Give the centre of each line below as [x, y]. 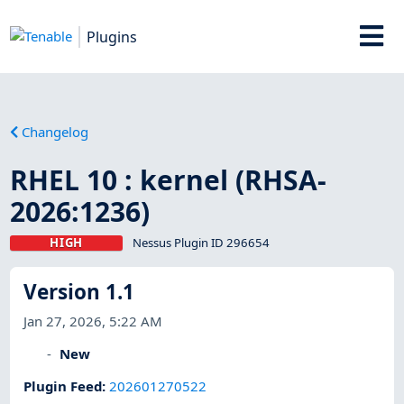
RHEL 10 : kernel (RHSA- [169, 179]
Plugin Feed [63, 386]
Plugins [112, 37]
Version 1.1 [79, 292]
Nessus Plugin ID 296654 [201, 242]
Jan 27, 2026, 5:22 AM [93, 321]
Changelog [55, 131]
